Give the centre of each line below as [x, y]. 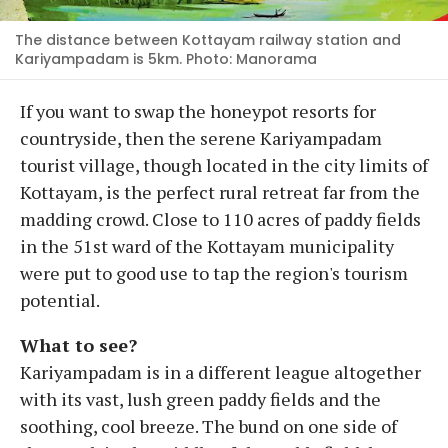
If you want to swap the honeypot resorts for [198, 110]
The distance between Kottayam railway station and [208, 39]
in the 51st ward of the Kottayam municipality [207, 245]
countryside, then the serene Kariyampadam [201, 137]
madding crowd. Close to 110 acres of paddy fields [220, 218]
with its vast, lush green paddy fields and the [200, 398]
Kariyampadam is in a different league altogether [220, 371]
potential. [61, 299]
